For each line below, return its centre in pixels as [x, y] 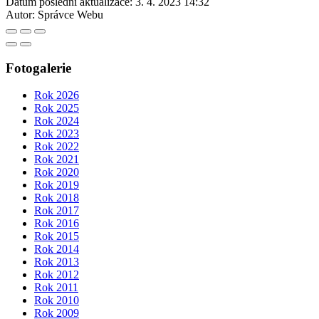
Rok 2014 [57, 249]
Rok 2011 [56, 288]
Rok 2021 [57, 159]
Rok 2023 [57, 134]
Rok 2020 [57, 172]
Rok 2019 [57, 185]
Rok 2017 [57, 211]
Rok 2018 [57, 198]
